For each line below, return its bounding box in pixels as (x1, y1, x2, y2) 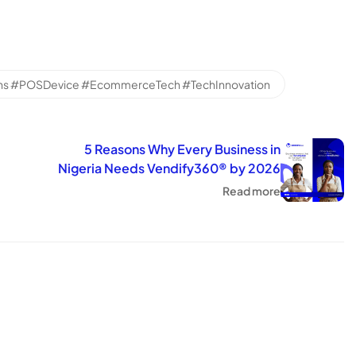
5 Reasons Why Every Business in (84, 140, 281, 157)
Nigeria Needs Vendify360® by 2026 (58, 159, 281, 176)
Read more (222, 183, 281, 198)
